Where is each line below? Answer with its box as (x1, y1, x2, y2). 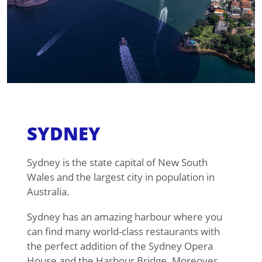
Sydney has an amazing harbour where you (26, 210, 222, 224)
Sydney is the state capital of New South (26, 156, 208, 170)
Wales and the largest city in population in (26, 170, 215, 184)
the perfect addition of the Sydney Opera (26, 239, 213, 253)
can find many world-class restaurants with (26, 225, 220, 239)
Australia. (26, 185, 70, 199)
